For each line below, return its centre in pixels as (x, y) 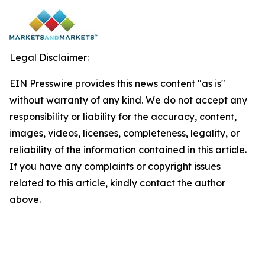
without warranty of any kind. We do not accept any (128, 100)
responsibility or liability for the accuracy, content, (123, 116)
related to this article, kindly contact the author (117, 182)
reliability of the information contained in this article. (128, 149)
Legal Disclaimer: (49, 57)
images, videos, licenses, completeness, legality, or (125, 133)
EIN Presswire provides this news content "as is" (117, 83)
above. (25, 199)
